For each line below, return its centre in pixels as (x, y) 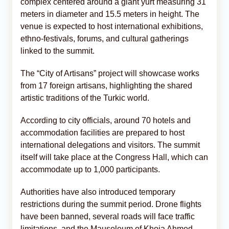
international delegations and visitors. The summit (110, 145)
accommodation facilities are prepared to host (102, 132)
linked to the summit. (58, 51)
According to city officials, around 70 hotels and (106, 120)
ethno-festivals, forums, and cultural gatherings (105, 38)
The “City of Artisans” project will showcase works (110, 73)
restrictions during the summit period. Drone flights (111, 204)
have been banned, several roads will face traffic (108, 216)
